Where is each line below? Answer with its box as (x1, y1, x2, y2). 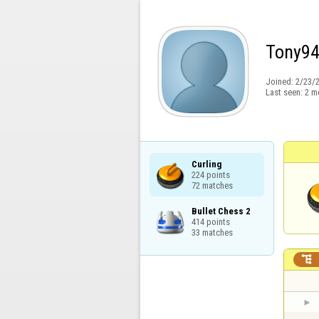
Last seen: (265, 87, 305, 98)
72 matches (191, 179, 233, 191)
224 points (191, 169, 230, 180)
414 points (191, 216, 230, 227)
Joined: (265, 76, 296, 88)
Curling (191, 158, 221, 169)
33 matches (191, 226, 233, 238)
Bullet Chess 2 (191, 205, 251, 216)
